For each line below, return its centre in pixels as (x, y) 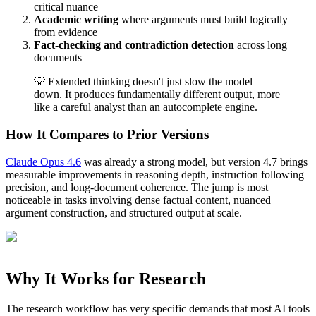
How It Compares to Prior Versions (107, 134)
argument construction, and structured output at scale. (124, 212)
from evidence (66, 32)
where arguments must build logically (203, 20)
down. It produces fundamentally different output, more (157, 95)
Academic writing (76, 20)
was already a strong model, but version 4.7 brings (194, 162)
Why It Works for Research (106, 279)
